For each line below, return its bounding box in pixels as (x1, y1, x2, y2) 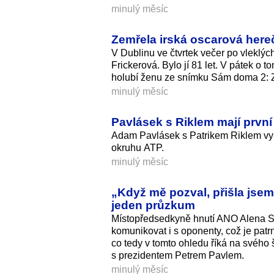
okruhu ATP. (111, 142, 164, 153)
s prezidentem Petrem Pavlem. (111, 250, 244, 261)
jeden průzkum (111, 198, 195, 212)
